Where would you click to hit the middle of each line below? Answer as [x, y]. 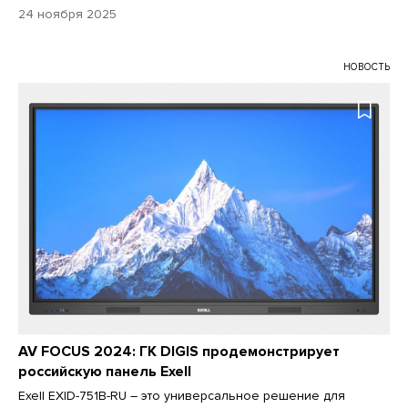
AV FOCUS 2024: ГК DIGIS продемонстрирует [179, 351]
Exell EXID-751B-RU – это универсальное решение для [182, 395]
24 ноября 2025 [67, 15]
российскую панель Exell [105, 371]
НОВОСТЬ [367, 67]
